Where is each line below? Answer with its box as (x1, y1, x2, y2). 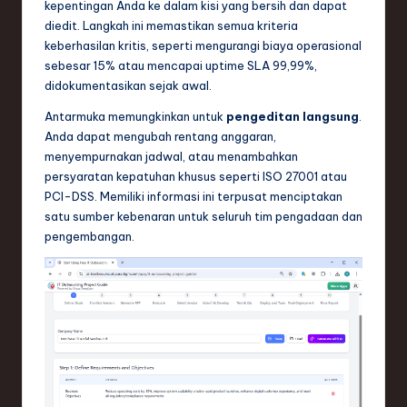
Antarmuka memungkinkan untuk (45, 108, 226, 124)
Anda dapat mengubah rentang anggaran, (45, 128, 276, 144)
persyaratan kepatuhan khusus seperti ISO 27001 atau (45, 168, 347, 184)
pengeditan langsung (226, 108, 359, 124)
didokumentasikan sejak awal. (45, 77, 212, 93)
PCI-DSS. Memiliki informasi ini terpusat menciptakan (45, 188, 342, 203)
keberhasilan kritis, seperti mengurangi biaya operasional (45, 37, 362, 53)
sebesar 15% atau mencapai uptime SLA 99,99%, (45, 57, 317, 73)
